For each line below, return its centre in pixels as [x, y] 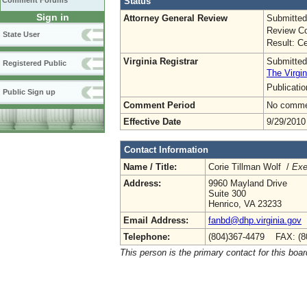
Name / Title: [150, 167]
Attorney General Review [175, 18]
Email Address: [156, 220]
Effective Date [152, 121]
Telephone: [147, 236]
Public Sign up [29, 92]
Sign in [52, 17]
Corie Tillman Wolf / [250, 167]
